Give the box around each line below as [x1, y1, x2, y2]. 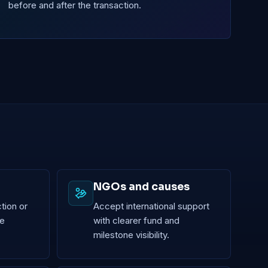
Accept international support [93, 200, 210, 212]
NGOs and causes [93, 179, 190, 193]
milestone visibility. [93, 229, 170, 240]
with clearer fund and [93, 214, 180, 226]
